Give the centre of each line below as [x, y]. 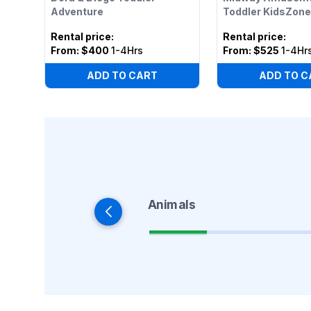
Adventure [77, 11]
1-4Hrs [127, 50]
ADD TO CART [122, 75]
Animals [171, 204]
